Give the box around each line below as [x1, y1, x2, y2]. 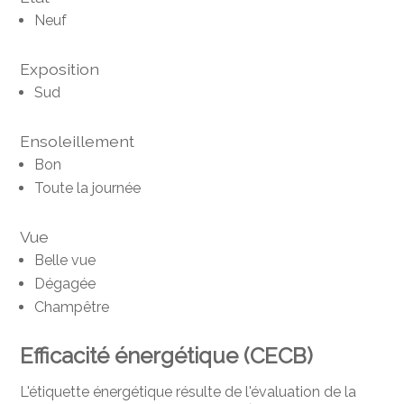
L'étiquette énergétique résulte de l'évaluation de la [20, 383, 357, 401]
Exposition [20, 60, 100, 79]
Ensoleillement [20, 132, 135, 151]
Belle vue [34, 252, 96, 270]
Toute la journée [34, 179, 142, 197]
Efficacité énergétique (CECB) [20, 343, 314, 370]
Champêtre [34, 298, 110, 317]
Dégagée [34, 275, 96, 293]
